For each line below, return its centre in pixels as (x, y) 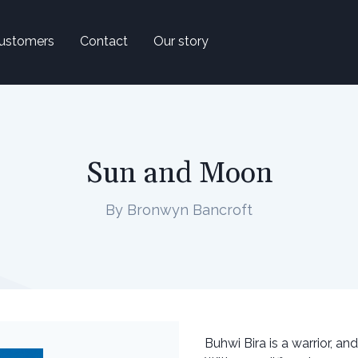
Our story (181, 41)
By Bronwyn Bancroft (179, 210)
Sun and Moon (179, 174)
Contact (104, 41)
